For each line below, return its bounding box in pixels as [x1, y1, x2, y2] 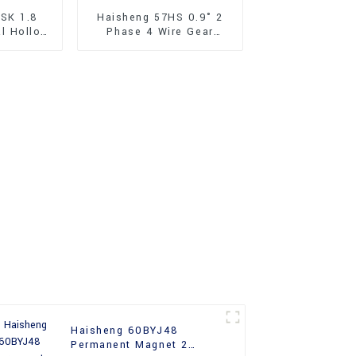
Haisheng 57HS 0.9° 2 [97, 10, 223, 25]
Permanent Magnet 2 [71, 338, 188, 353]
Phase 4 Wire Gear [106, 24, 214, 39]
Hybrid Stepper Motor [99, 38, 222, 53]
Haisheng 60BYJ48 [71, 323, 179, 339]
